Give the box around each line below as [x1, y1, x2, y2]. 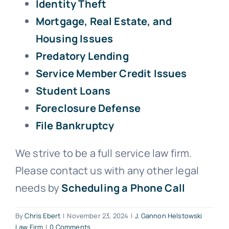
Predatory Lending [36, 49, 129, 63]
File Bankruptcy [36, 118, 114, 132]
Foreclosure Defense [36, 101, 141, 115]
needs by [15, 180, 62, 195]
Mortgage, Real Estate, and [36, 14, 172, 28]
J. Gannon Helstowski [135, 211, 202, 220]
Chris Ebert [25, 211, 61, 220]
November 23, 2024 [67, 211, 129, 220]
